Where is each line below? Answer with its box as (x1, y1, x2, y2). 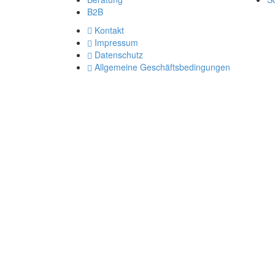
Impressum (95, 36, 138, 48)
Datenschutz (95, 48, 143, 61)
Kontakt (95, 24, 124, 36)
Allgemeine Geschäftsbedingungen (95, 61, 230, 73)
